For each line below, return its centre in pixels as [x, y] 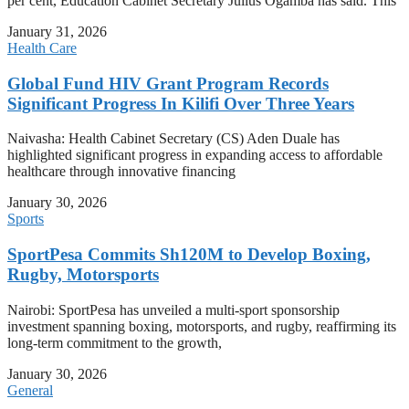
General [30, 390]
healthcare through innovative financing [121, 172]
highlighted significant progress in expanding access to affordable [195, 155]
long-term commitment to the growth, [115, 342]
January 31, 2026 [57, 31]
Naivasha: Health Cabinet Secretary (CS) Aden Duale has [173, 139]
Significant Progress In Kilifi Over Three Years [181, 103]
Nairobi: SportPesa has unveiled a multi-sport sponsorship [173, 309]
